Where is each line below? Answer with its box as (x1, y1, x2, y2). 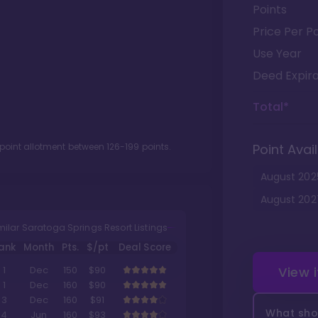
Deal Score (119, 241, 171, 255)
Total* (253, 99, 289, 115)
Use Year (253, 45, 302, 62)
